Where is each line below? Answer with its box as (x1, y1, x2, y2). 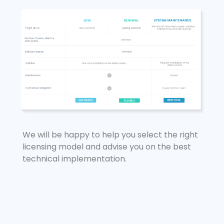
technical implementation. (22, 153, 126, 165)
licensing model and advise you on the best (22, 141, 191, 153)
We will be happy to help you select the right (22, 129, 198, 141)
